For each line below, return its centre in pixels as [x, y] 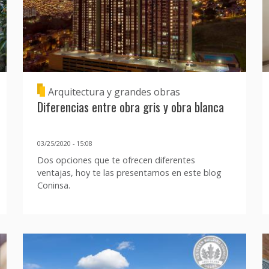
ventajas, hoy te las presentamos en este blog [129, 173]
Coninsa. [53, 186]
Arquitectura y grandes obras [114, 92]
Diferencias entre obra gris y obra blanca [130, 107]
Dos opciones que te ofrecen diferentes [116, 160]
